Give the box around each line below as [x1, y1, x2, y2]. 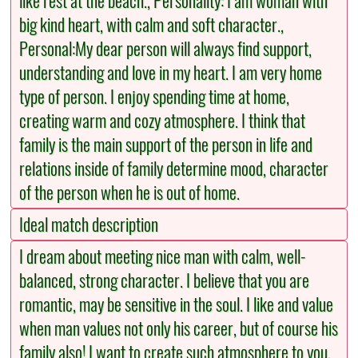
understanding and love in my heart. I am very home [19, 61, 323, 86]
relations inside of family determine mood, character [19, 157, 329, 181]
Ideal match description [19, 213, 159, 237]
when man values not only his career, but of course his [19, 316, 339, 341]
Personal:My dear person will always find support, [19, 37, 312, 62]
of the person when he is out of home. [19, 181, 241, 205]
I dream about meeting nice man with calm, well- [19, 245, 307, 269]
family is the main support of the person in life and [19, 133, 313, 157]
